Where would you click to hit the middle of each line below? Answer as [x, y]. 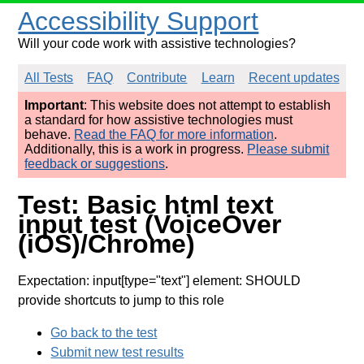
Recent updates [294, 78]
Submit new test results [117, 352]
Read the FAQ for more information [174, 134]
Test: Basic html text [146, 205]
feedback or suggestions [95, 164]
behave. [50, 134]
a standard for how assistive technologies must [159, 120]
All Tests [49, 78]
